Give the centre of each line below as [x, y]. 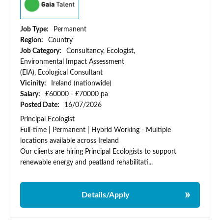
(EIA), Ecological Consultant [61, 73]
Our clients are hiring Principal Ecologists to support [98, 152]
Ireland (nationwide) [81, 84]
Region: [32, 41]
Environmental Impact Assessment [72, 62]
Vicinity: [34, 84]
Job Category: [41, 51]
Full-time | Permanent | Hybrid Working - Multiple [96, 130]
